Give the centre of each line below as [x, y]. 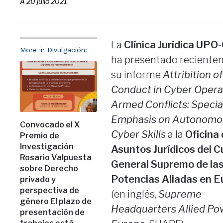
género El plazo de [56, 202]
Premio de [40, 136]
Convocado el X [50, 125]
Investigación [47, 147]
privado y [38, 180]
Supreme [180, 194]
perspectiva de [50, 191]
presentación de [53, 213]
